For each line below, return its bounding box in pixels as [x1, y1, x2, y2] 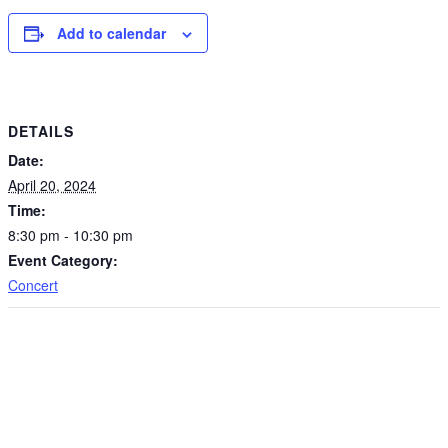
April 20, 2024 [8, 174, 96, 195]
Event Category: [8, 249, 118, 270]
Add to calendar [57, 23, 166, 44]
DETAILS [8, 120, 74, 141]
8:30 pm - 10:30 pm [8, 224, 133, 245]
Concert [8, 274, 58, 295]
